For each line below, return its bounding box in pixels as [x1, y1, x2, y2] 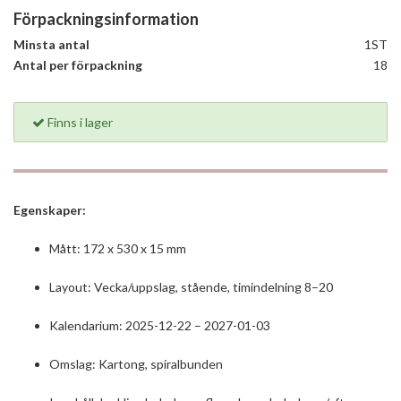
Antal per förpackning [13, 57, 142, 73]
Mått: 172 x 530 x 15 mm [49, 241, 186, 256]
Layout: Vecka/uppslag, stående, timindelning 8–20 [49, 279, 333, 294]
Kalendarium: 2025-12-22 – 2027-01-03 [49, 318, 270, 333]
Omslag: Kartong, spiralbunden [49, 356, 223, 371]
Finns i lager [45, 115, 113, 130]
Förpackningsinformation [13, 9, 199, 29]
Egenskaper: [13, 202, 86, 218]
